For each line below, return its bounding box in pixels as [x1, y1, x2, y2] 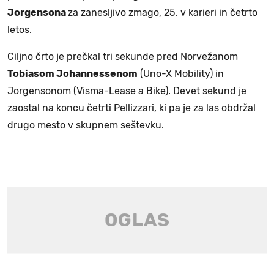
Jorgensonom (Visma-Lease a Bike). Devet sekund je [7, 84, 246, 97]
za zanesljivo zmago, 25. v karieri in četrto [68, 6, 257, 18]
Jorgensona [7, 6, 68, 18]
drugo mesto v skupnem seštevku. [7, 119, 164, 131]
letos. [7, 23, 32, 35]
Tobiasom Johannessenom [7, 67, 138, 80]
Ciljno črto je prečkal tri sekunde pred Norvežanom [7, 50, 238, 62]
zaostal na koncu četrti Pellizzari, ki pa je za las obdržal [7, 102, 256, 114]
